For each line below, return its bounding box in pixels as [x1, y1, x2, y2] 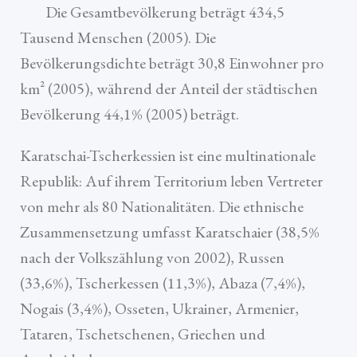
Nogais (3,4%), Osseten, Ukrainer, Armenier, [20, 298, 299, 320]
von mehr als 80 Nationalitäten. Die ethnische [20, 196, 304, 218]
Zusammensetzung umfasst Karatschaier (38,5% [20, 222, 320, 243]
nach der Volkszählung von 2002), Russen [20, 247, 284, 269]
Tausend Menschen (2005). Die [20, 27, 216, 49]
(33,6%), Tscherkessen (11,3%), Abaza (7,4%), [20, 273, 305, 294]
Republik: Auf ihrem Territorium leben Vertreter [20, 171, 323, 192]
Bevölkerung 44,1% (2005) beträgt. [20, 104, 239, 125]
